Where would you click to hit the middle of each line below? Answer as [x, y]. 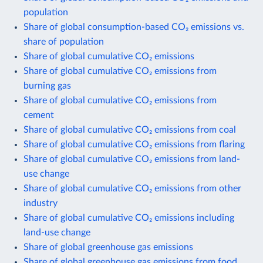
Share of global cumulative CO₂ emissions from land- [132, 159]
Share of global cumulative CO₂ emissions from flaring [134, 144]
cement [39, 115]
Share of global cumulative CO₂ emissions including [129, 218]
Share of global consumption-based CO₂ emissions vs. [134, 27]
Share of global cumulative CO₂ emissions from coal [130, 129]
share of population [64, 41]
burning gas [47, 85]
